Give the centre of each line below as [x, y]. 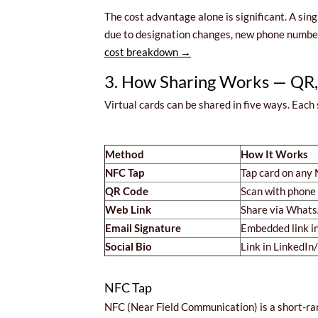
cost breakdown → [148, 51]
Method [125, 154]
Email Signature [143, 227]
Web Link [128, 209]
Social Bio [128, 246]
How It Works [274, 154]
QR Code [127, 191]
